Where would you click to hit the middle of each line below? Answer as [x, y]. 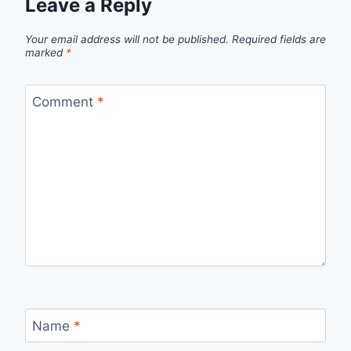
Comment [64, 102]
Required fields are [279, 39]
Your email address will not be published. [127, 39]
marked [45, 52]
